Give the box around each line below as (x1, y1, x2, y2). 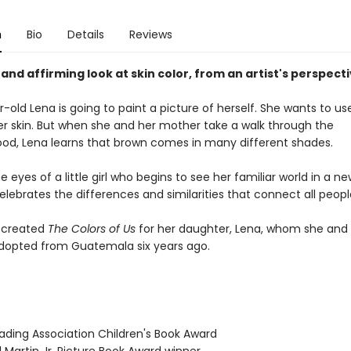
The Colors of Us (47, 221, 136, 237)
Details (67, 27, 104, 42)
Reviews (128, 27, 172, 42)
